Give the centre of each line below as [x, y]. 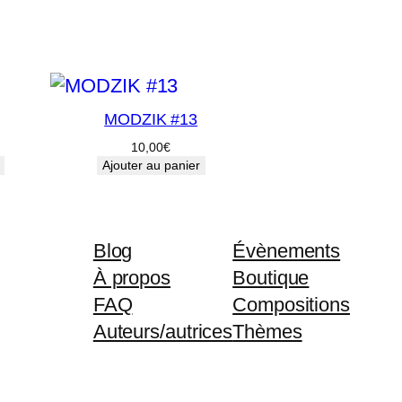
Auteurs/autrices [163, 332]
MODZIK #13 [151, 120]
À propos [131, 278]
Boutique [271, 278]
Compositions [291, 305]
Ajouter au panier [151, 166]
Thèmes [267, 332]
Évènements [287, 251]
